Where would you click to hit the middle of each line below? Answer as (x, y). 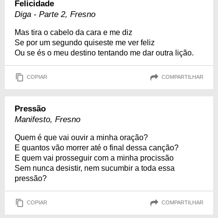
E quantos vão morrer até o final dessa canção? (97, 147)
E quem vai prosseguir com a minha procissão (94, 158)
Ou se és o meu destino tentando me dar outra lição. (104, 53)
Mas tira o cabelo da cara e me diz (73, 32)
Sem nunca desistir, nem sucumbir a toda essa (95, 168)
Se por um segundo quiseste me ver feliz (85, 42)
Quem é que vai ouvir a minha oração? (81, 137)
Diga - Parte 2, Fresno (55, 14)
